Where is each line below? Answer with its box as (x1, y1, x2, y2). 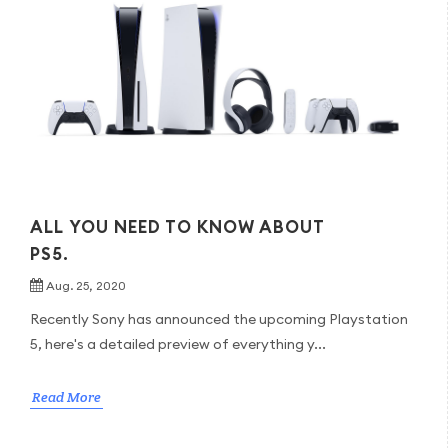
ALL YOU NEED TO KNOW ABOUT (29, 216, 324, 239)
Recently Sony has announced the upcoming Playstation (29, 310, 408, 329)
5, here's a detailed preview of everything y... (29, 335, 326, 354)
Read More (31, 388, 101, 407)
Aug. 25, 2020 (45, 278, 126, 294)
